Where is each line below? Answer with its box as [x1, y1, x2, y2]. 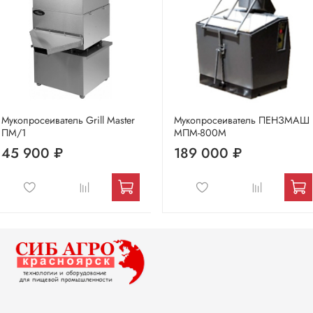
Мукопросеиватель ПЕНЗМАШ [174, 113, 310, 128]
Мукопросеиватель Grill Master [1, 113, 135, 128]
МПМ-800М [174, 126, 226, 140]
